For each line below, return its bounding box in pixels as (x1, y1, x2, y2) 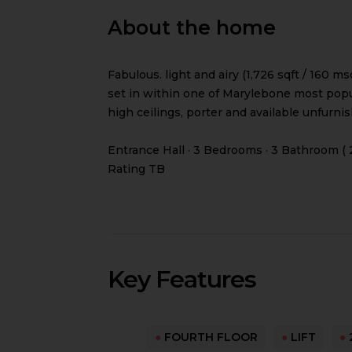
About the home (108, 16, 276, 39)
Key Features (108, 265, 256, 294)
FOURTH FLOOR (160, 330, 258, 344)
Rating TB (108, 162, 165, 176)
